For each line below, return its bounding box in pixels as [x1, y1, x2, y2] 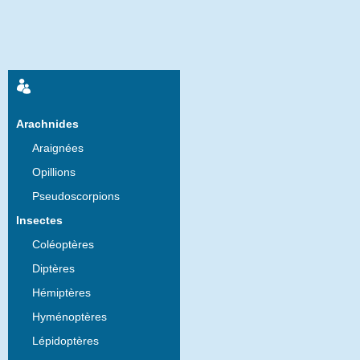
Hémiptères [32, 285, 91, 299]
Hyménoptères [32, 309, 107, 323]
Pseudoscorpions [32, 189, 120, 202]
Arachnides [16, 117, 79, 130]
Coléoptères [32, 237, 94, 251]
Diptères [32, 261, 75, 275]
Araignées [32, 141, 84, 154]
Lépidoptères [32, 333, 99, 347]
